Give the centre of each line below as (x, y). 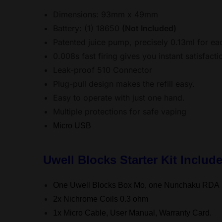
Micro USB (73, 126)
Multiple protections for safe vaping (120, 112)
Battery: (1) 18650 (88, 28)
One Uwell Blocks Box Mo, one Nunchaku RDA (137, 185)
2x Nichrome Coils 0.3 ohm (101, 199)
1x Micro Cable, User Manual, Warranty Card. (133, 213)
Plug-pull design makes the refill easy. (124, 84)
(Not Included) (149, 28)
